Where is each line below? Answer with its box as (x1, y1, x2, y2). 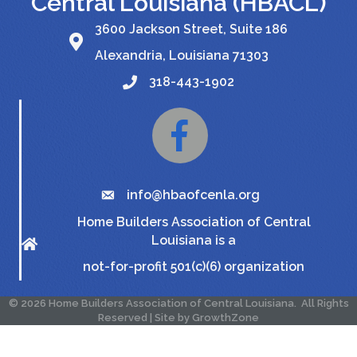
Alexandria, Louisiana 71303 (95, 47, 269, 63)
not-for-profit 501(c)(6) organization (83, 258, 304, 274)
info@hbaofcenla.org (126, 186, 260, 202)
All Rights (298, 296, 349, 309)
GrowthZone (192, 311, 259, 324)
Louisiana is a (151, 232, 236, 248)
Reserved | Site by (98, 311, 192, 324)
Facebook (151, 108, 212, 124)
